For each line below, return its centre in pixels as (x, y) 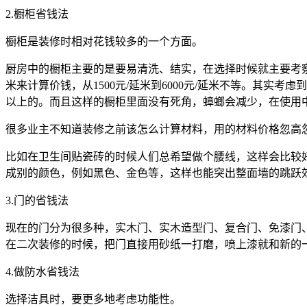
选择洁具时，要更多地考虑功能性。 (93, 299)
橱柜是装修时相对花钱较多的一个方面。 (104, 41)
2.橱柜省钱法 (37, 14)
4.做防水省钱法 (42, 271)
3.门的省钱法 (37, 200)
